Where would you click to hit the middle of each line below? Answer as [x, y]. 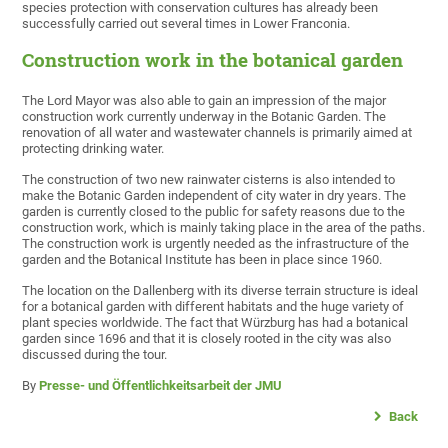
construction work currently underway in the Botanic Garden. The [204, 117]
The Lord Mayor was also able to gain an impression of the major [204, 101]
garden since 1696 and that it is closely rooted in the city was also [207, 339]
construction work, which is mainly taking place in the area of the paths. [224, 228]
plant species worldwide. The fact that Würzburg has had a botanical [215, 323]
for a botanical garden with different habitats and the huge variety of [213, 307]
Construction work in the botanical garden [213, 60]
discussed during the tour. [95, 355]
